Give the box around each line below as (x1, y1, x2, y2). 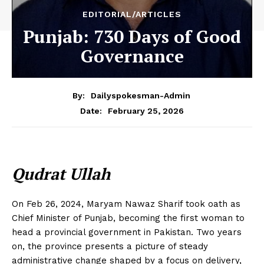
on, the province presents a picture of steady (12, 240, 208, 252)
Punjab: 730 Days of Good (23, 25, 241, 49)
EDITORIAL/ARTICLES (82, 9, 181, 19)
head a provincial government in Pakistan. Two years (12, 226, 242, 237)
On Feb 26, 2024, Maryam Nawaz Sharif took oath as (12, 198, 240, 209)
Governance (80, 44, 184, 68)
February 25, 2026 (108, 105, 184, 115)
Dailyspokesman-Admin (90, 90, 190, 100)
